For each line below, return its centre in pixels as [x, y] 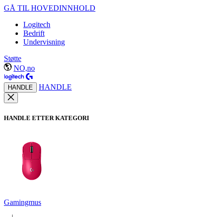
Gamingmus [23, 202]
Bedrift [34, 33]
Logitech [37, 24]
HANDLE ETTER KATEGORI [46, 118]
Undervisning [44, 42]
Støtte [13, 58]
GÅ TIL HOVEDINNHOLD [50, 8]
